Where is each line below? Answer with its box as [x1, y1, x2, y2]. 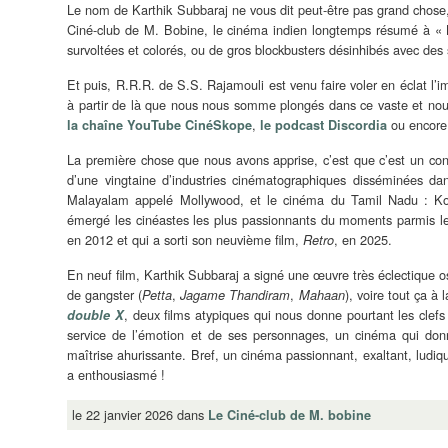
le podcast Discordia [260, 115, 388, 134]
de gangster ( [67, 284, 143, 304]
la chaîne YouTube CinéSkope [67, 115, 253, 134]
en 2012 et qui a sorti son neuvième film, [67, 229, 304, 249]
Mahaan [298, 285, 345, 304]
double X [67, 305, 124, 324]
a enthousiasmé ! [67, 364, 166, 384]
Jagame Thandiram [180, 285, 291, 304]
